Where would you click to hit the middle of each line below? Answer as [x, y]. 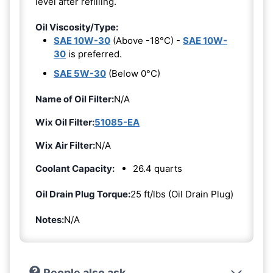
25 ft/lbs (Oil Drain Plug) [182, 194]
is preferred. [94, 54]
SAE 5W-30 [80, 73]
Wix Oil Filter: [65, 122]
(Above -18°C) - [147, 40]
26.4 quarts [158, 168]
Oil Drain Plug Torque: [83, 194]
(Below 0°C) [133, 73]
